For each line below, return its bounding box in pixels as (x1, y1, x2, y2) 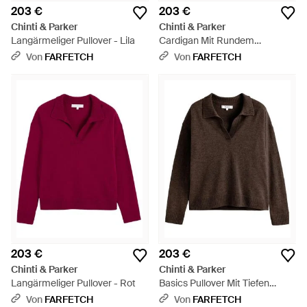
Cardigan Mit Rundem (159, 34, 254, 47)
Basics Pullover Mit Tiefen (159, 277, 269, 289)
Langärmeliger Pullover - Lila (11, 34, 135, 47)
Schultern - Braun (159, 291, 236, 303)
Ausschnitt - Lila (159, 48, 229, 60)
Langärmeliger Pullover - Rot (11, 277, 136, 289)
